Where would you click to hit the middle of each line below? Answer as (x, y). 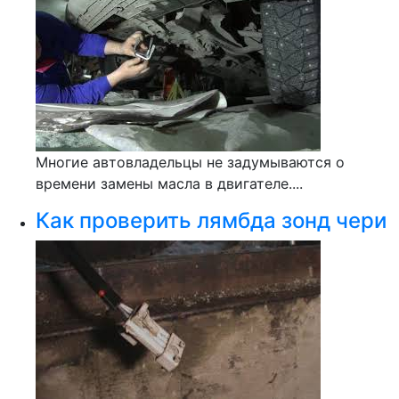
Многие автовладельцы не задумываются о (190, 162)
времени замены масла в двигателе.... (169, 183)
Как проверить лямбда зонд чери (211, 220)
